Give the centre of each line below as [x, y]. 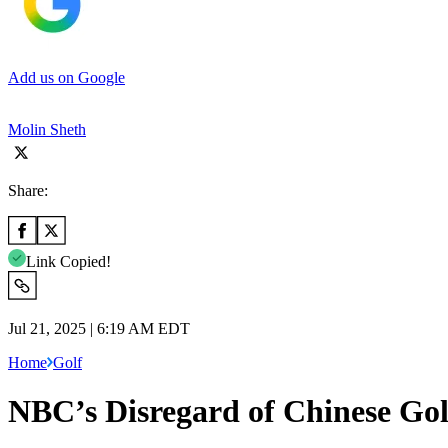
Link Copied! [68, 261]
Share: [28, 190]
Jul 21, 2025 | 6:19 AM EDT [99, 328]
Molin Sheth [47, 129]
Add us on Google [66, 77]
